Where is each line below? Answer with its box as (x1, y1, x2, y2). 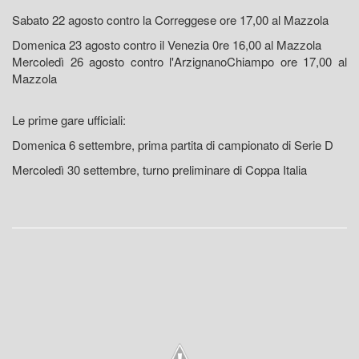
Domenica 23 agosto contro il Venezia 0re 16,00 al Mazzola (12, 36, 321, 54)
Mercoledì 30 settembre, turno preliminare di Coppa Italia (12, 161, 307, 179)
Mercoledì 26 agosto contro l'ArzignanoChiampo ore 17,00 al (12, 53, 347, 71)
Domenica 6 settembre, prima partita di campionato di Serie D (12, 136, 333, 154)
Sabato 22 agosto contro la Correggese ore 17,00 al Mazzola (12, 11, 329, 29)
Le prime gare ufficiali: (12, 111, 126, 129)
